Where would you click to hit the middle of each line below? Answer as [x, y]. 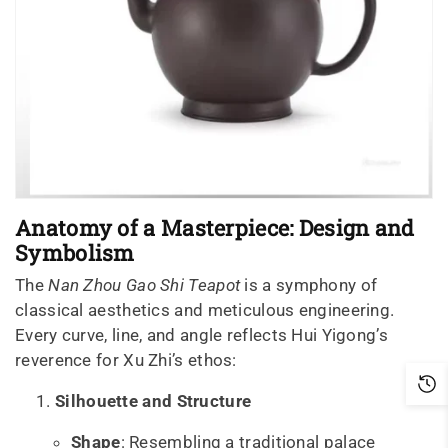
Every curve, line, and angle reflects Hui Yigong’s [201, 334]
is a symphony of [311, 284]
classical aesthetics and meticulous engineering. [205, 309]
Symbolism [75, 252]
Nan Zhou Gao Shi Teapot [144, 284]
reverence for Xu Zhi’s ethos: [126, 359]
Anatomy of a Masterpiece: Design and [215, 227]
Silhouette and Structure [153, 400]
